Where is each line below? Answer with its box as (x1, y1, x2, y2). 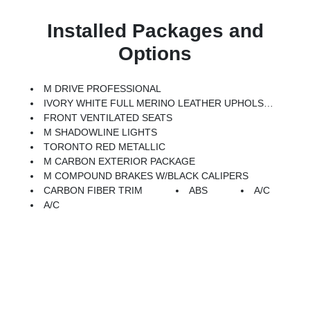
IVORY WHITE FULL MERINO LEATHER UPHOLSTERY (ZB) (44, 97, 264, 109)
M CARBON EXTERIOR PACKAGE (44, 155, 196, 167)
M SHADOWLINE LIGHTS (44, 126, 158, 138)
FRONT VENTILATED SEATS (44, 111, 173, 123)
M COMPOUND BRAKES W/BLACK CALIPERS (44, 170, 249, 181)
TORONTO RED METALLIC (44, 140, 166, 152)
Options (118, 42, 192, 64)
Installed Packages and (46, 19, 264, 42)
